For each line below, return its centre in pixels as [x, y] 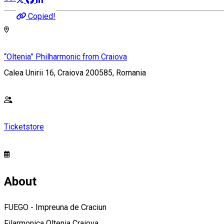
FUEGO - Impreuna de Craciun [55, 207]
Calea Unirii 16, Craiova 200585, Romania [75, 73]
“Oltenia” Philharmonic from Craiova [65, 57]
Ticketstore [24, 127]
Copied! [42, 16]
